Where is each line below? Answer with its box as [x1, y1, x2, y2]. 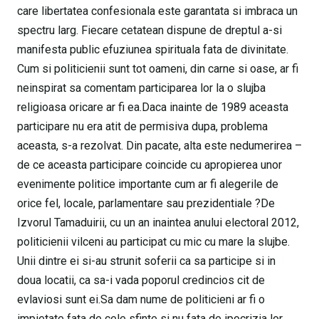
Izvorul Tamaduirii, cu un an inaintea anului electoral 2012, [17, 216, 299, 229]
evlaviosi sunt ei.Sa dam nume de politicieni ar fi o [17, 293, 265, 306]
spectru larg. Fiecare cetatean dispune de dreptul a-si [17, 23, 282, 37]
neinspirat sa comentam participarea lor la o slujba [17, 81, 266, 95]
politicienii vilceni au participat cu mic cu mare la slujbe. [17, 235, 290, 249]
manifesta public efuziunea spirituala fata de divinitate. [17, 43, 288, 56]
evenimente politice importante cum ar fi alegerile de [17, 177, 278, 191]
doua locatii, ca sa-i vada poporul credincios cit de [17, 273, 265, 287]
